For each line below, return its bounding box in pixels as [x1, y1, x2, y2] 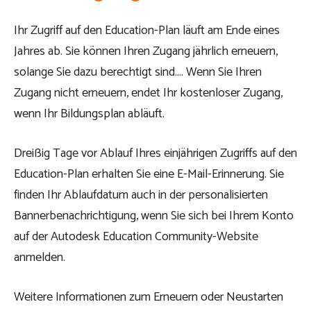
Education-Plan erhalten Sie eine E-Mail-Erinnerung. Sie [14, 164, 284, 185]
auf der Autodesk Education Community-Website [14, 226, 258, 247]
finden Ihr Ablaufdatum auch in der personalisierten [14, 185, 268, 205]
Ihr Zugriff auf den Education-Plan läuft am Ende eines [14, 20, 280, 41]
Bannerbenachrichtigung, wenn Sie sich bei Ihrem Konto [14, 205, 294, 226]
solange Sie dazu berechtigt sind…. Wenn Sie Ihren [14, 62, 262, 83]
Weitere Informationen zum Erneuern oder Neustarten [14, 287, 283, 308]
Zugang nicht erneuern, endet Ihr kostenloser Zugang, [14, 83, 283, 103]
